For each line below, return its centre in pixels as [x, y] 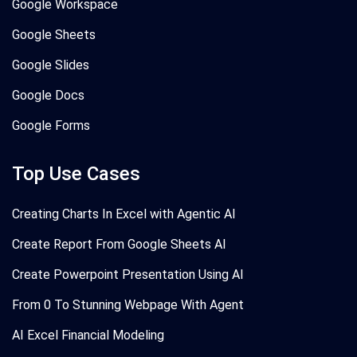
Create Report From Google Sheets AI [119, 244]
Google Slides [51, 65]
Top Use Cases [76, 174]
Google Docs [48, 95]
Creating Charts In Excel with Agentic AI [124, 214]
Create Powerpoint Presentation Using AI [128, 275]
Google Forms [51, 126]
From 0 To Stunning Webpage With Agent [128, 305]
